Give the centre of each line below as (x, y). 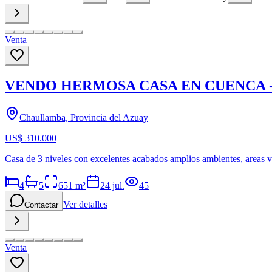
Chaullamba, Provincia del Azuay (84, 117)
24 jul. (112, 185)
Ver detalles (85, 204)
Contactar (41, 205)
